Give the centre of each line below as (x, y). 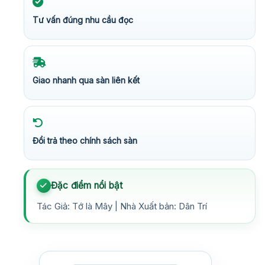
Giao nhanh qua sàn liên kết (86, 80)
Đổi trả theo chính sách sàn (85, 140)
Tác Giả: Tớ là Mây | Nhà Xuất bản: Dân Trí (122, 206)
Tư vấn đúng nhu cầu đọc (83, 20)
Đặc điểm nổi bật (87, 185)
